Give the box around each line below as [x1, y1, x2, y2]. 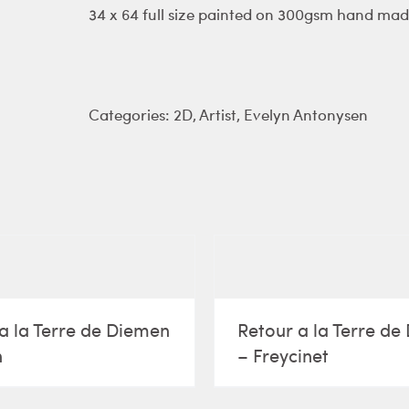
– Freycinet [237, 341, 329, 367]
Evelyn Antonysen [244, 103, 368, 125]
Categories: [89, 103, 173, 125]
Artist [199, 103, 236, 125]
